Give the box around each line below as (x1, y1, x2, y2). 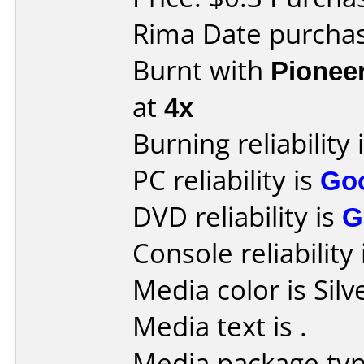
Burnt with (132, 52, 271, 89)
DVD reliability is (132, 198, 342, 235)
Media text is (132, 308, 300, 344)
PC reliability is (132, 162, 320, 198)
